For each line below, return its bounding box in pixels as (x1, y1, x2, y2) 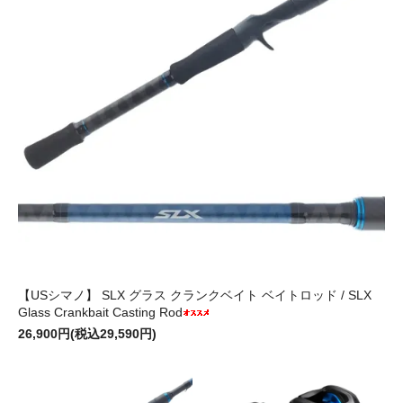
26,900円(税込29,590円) (18, 327, 157, 342)
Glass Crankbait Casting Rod (18, 305, 183, 320)
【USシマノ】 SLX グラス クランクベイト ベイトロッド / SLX (18, 288, 372, 303)
